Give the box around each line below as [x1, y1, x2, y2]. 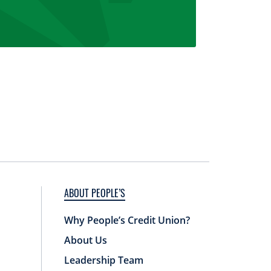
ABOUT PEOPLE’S [64, 185, 126, 200]
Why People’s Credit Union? [64, 213, 191, 227]
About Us [64, 233, 108, 247]
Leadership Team [64, 253, 144, 267]
